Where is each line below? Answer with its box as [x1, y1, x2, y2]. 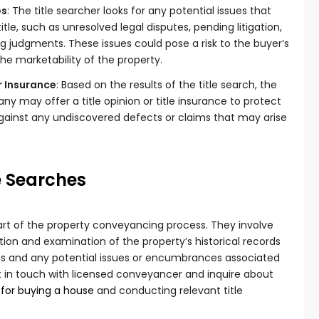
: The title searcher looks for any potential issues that [7, 4, 271, 18]
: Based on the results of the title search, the [56, 78, 277, 92]
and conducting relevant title [94, 283, 243, 298]
